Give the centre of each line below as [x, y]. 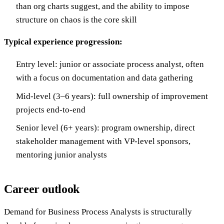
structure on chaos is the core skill [76, 20]
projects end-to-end [51, 109]
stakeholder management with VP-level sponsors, [103, 141]
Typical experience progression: [63, 42]
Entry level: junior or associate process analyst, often [110, 64]
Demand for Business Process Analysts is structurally [98, 212]
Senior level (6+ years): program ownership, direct [105, 128]
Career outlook [42, 189]
